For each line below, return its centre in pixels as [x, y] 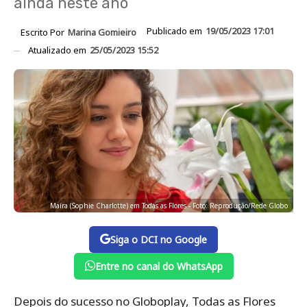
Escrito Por [44, 32]
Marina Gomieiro [102, 32]
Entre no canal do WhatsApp [159, 266]
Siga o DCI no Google [159, 239]
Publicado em [175, 31]
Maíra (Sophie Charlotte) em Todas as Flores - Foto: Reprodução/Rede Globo [169, 205]
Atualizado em [58, 50]
